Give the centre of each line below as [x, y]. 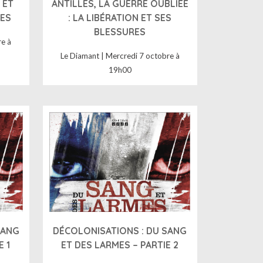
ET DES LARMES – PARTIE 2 [120, 245]
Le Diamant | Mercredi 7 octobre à [120, 56]
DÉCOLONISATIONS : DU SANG [120, 230]
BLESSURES [120, 31]
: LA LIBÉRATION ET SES [120, 17]
